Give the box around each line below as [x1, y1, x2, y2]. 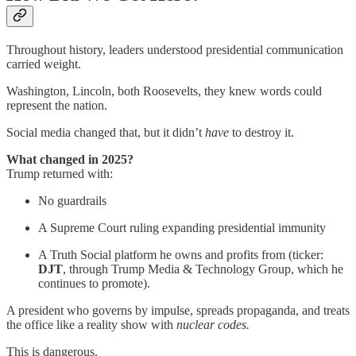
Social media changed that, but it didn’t [6, 126, 205, 140]
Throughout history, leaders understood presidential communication [6, 43, 343, 57]
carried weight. [6, 57, 81, 72]
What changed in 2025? [6, 153, 133, 167]
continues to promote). [38, 277, 150, 291]
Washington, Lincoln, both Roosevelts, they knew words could [6, 84, 322, 99]
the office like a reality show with [6, 318, 176, 332]
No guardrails [38, 194, 106, 208]
